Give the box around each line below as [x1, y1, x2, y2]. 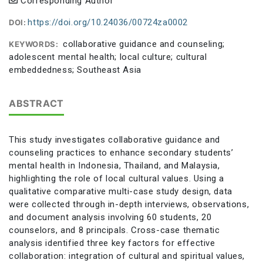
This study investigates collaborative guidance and [9, 134, 221, 145]
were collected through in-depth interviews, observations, [9, 198, 249, 210]
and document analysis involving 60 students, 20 [9, 211, 212, 222]
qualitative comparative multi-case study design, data [9, 186, 232, 197]
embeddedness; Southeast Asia [9, 64, 141, 75]
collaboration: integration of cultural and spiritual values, [9, 250, 245, 261]
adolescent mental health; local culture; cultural [9, 51, 207, 62]
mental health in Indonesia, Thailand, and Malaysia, [9, 160, 220, 171]
